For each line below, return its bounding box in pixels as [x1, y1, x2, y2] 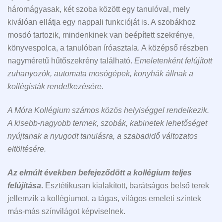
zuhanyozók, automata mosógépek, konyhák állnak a [7, 69, 193, 78]
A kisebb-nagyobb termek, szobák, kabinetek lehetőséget [7, 119, 207, 128]
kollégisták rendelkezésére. [7, 82, 104, 91]
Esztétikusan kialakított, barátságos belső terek [43, 181, 209, 190]
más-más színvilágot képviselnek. [7, 207, 125, 216]
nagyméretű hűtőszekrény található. [7, 56, 134, 65]
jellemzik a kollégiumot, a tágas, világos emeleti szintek [7, 194, 201, 203]
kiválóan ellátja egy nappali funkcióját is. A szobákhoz [7, 17, 196, 26]
